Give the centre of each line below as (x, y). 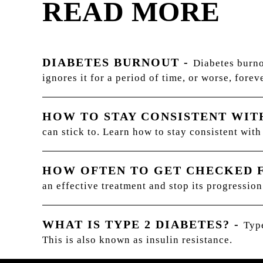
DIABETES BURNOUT (111, 62)
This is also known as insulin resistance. (139, 240)
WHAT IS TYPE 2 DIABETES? (136, 224)
